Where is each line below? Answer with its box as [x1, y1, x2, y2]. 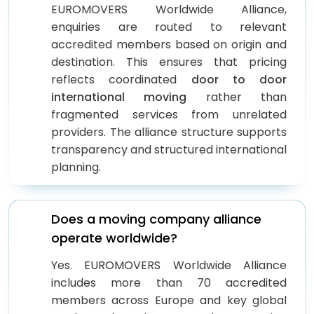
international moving [51, 88, 187, 105]
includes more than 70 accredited [51, 274, 287, 291]
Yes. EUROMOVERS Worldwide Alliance [51, 257, 287, 273]
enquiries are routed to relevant [51, 18, 287, 35]
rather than [186, 88, 287, 105]
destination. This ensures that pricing [51, 53, 287, 70]
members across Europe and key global [51, 292, 287, 308]
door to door [191, 71, 287, 88]
